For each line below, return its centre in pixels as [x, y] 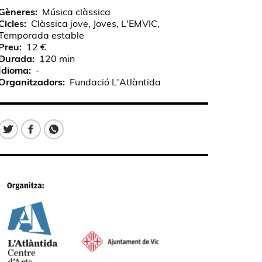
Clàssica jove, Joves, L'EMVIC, [95, 23]
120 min [57, 58]
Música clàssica [76, 12]
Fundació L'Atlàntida [115, 82]
